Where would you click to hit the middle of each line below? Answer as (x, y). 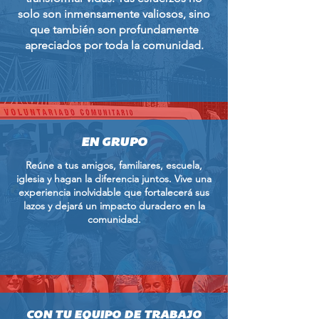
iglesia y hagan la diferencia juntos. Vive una (114, 179)
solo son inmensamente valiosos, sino (114, 14)
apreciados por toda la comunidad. (114, 45)
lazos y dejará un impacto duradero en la (114, 206)
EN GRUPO (114, 143)
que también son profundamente (114, 30)
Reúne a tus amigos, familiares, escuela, (114, 165)
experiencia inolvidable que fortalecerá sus (114, 192)
